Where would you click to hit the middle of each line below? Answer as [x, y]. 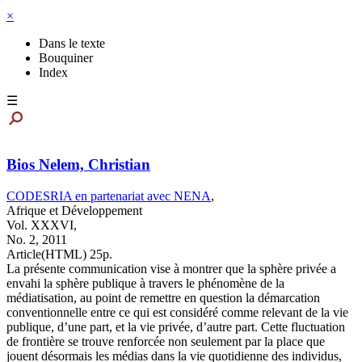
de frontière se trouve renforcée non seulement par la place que [166, 341]
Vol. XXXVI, [42, 225]
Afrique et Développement [74, 210]
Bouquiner [66, 57]
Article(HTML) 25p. [59, 254]
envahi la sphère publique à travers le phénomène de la [145, 283]
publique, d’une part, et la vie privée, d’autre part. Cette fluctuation [176, 327]
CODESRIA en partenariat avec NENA [109, 196]
